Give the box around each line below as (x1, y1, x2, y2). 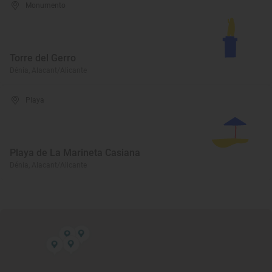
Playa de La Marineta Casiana (10, 147, 140, 158)
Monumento (25, 1, 66, 10)
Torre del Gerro (10, 52, 76, 64)
